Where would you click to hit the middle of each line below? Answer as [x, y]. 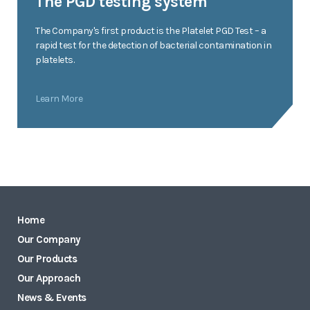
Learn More [59, 98]
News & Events [52, 297]
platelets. [55, 60]
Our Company [49, 239]
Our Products [47, 258]
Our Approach [49, 278]
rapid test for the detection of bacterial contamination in [153, 45]
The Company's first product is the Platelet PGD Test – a [151, 30]
